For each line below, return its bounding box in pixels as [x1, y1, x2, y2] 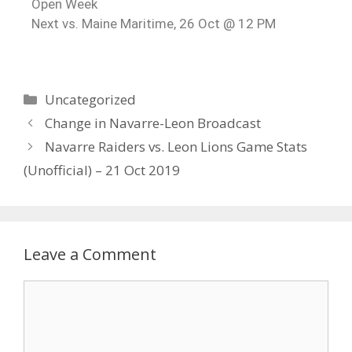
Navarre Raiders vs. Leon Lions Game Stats [45, 137, 308, 156]
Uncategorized [45, 90, 137, 108]
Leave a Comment [24, 244, 156, 265]
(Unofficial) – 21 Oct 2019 [24, 161, 180, 179]
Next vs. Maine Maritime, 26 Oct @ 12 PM [31, 15, 276, 31]
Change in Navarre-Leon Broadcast [45, 114, 262, 132]
